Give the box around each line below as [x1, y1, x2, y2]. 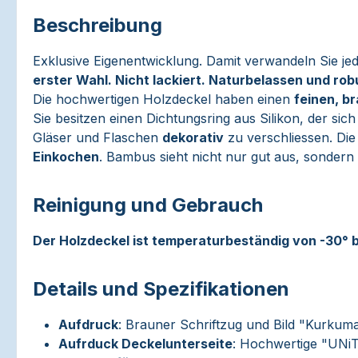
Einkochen [33, 149, 99, 165]
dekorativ [162, 129, 224, 145]
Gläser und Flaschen [33, 129, 162, 145]
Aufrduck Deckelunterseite [58, 336, 233, 352]
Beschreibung [33, 14, 162, 37]
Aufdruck [58, 316, 118, 332]
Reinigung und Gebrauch [33, 193, 264, 217]
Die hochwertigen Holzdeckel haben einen [33, 91, 294, 107]
